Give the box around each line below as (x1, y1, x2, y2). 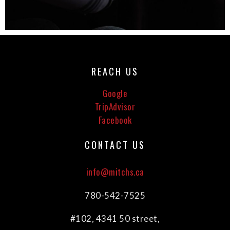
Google (103, 87, 127, 100)
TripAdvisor (94, 100, 136, 113)
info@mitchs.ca (86, 165, 144, 179)
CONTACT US (85, 138, 145, 152)
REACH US (91, 64, 139, 79)
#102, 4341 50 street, (70, 213, 160, 224)
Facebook (98, 113, 132, 127)
